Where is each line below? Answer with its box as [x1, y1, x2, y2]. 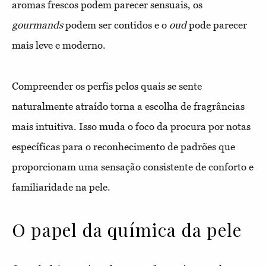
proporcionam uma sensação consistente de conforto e [12, 161, 254, 173]
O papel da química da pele [12, 218, 242, 242]
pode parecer [186, 19, 247, 31]
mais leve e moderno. [12, 39, 106, 51]
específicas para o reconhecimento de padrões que [12, 141, 235, 153]
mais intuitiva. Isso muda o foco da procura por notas [12, 121, 251, 132]
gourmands [12, 19, 63, 31]
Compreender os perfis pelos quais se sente [12, 80, 202, 92]
